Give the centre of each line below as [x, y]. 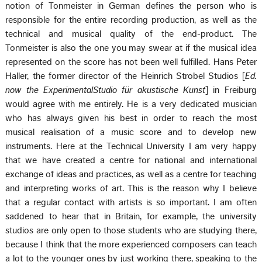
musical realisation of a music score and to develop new [131, 132]
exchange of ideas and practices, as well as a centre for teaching [131, 174]
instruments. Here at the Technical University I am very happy [131, 146]
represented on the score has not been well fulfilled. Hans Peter [131, 62]
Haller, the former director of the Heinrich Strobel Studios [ [125, 76]
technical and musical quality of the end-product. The [131, 34]
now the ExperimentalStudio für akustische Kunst [105, 90]
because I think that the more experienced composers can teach [131, 244]
